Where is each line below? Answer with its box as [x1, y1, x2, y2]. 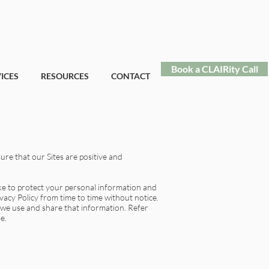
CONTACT [110, 71, 150, 81]
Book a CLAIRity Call [171, 63, 258, 74]
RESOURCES [40, 71, 89, 81]
